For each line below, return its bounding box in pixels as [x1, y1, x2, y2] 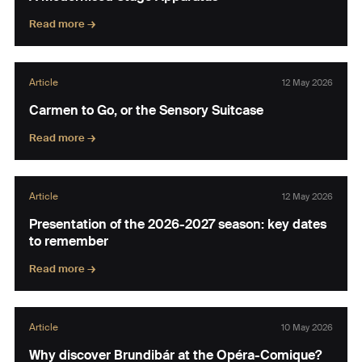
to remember [29, 233, 108, 250]
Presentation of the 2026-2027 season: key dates [29, 216, 326, 233]
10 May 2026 [281, 322, 333, 333]
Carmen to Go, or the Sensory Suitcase [29, 102, 263, 119]
